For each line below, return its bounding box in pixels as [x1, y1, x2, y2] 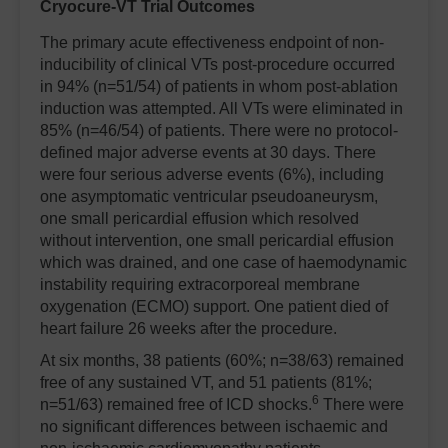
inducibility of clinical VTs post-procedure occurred [40, 55, 395, 73]
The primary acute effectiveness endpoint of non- [40, 33, 384, 51]
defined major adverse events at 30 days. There [40, 143, 376, 161]
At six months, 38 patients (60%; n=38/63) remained [40, 351, 404, 369]
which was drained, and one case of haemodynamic [40, 253, 407, 271]
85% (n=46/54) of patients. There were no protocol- [40, 121, 398, 139]
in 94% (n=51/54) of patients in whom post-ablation [40, 77, 398, 95]
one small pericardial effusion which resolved [40, 209, 359, 227]
